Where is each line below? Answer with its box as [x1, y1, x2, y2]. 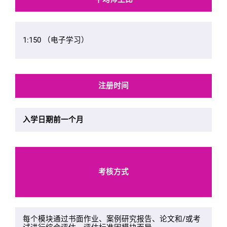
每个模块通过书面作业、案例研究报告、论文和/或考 [23, 214, 201, 223]
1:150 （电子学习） [23, 35, 89, 45]
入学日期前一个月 [23, 115, 84, 124]
